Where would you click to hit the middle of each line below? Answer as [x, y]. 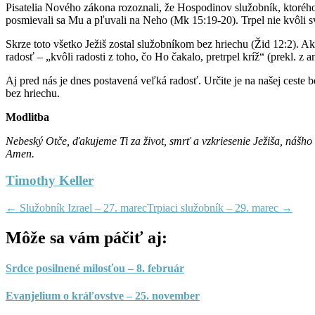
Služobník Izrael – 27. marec [82, 208]
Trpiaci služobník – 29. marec [214, 208]
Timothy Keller [50, 181]
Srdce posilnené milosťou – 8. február [95, 269]
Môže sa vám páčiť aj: [86, 237]
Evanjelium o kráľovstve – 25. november [103, 296]
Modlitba [27, 117]
